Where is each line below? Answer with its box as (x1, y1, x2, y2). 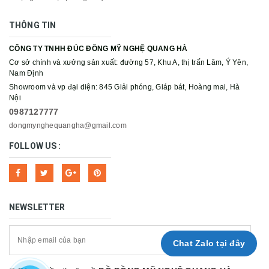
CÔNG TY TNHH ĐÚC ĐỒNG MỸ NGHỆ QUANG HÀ (9, 44, 188, 53)
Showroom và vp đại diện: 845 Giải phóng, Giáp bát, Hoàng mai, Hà (9, 83, 240, 92)
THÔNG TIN (9, 20, 56, 31)
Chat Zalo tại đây (172, 238, 245, 248)
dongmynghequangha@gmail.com (9, 121, 127, 130)
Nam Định (9, 69, 43, 78)
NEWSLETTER (9, 202, 65, 213)
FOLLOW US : (9, 141, 61, 151)
